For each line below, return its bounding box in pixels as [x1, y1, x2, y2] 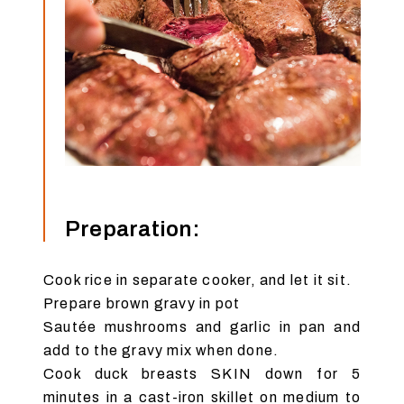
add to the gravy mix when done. [43, 342, 280, 358]
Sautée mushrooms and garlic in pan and [43, 318, 361, 335]
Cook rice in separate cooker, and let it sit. [43, 271, 353, 288]
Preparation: [65, 216, 200, 241]
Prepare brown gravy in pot [43, 295, 241, 311]
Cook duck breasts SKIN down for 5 [43, 365, 361, 381]
